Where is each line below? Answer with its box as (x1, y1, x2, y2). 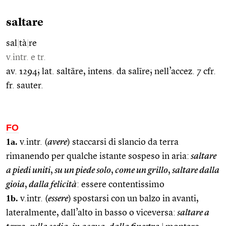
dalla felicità (27, 180, 77, 189)
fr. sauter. (6, 81, 43, 90)
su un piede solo (53, 165, 111, 175)
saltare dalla (171, 165, 219, 175)
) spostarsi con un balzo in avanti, (68, 194, 199, 203)
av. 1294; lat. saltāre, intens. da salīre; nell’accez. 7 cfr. (6, 67, 216, 76)
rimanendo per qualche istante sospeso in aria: (6, 151, 189, 161)
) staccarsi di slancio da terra (67, 137, 179, 147)
